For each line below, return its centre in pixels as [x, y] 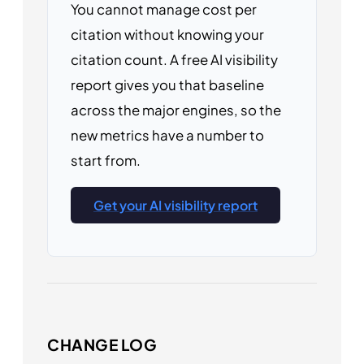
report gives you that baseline [167, 85]
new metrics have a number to [167, 136]
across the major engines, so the [176, 110]
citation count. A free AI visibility [174, 60]
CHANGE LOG [102, 344]
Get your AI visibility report [175, 205]
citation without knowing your [167, 35]
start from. [106, 161]
